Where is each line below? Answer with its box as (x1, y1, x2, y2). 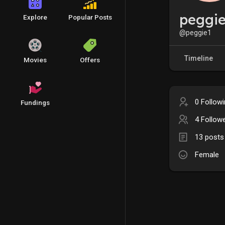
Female (195, 150, 219, 159)
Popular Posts (68, 13, 112, 21)
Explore (23, 13, 47, 21)
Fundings (20, 98, 50, 106)
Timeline (184, 54, 213, 62)
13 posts (195, 132, 224, 142)
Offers (80, 56, 100, 64)
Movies (23, 56, 47, 64)
